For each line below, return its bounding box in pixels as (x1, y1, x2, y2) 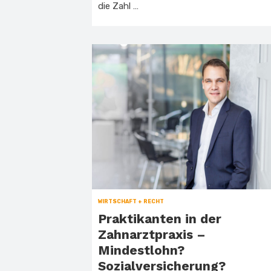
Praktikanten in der (98, 211, 221, 226)
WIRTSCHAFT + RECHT (98, 198, 164, 204)
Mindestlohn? (98, 243, 184, 258)
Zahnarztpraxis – (98, 227, 206, 242)
